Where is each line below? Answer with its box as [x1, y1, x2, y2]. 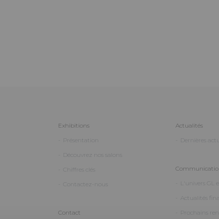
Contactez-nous [63, 180, 109, 188]
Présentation [63, 136, 99, 144]
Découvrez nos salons [63, 151, 123, 158]
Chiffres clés [63, 165, 96, 173]
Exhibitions [58, 121, 90, 129]
